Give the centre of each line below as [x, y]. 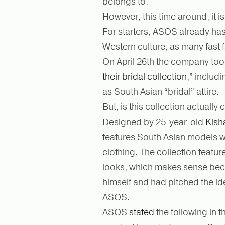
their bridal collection [145, 77]
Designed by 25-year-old [154, 122]
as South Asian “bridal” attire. [161, 92]
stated [142, 212]
